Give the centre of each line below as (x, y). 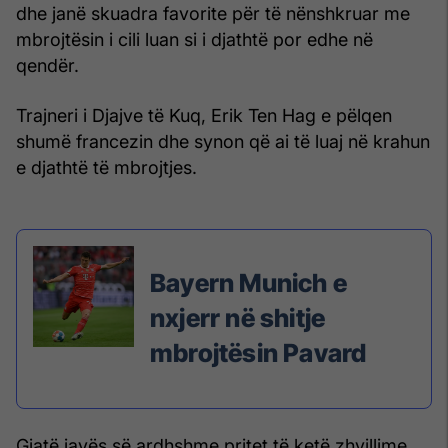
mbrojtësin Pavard (258, 353)
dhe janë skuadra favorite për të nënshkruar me (213, 13)
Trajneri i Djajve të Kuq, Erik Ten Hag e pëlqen (204, 115)
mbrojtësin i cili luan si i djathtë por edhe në (194, 39)
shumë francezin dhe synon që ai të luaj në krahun (223, 141)
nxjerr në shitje (238, 318)
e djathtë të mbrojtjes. (106, 167)
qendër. (47, 65)
